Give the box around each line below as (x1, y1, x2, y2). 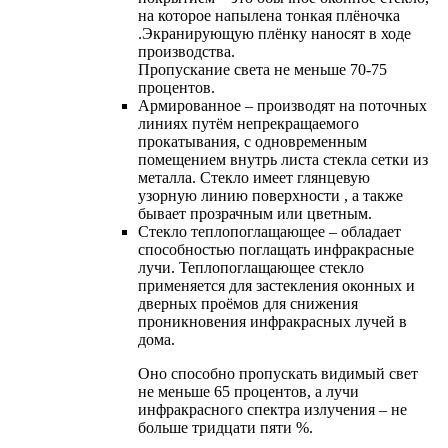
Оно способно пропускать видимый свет (138, 364, 418, 382)
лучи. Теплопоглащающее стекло (138, 258, 364, 276)
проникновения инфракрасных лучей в (138, 312, 407, 330)
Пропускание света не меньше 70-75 (138, 60, 387, 78)
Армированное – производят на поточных (138, 96, 427, 114)
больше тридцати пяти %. (138, 418, 313, 436)
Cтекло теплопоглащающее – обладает (138, 222, 401, 240)
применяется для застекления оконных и (138, 276, 415, 294)
